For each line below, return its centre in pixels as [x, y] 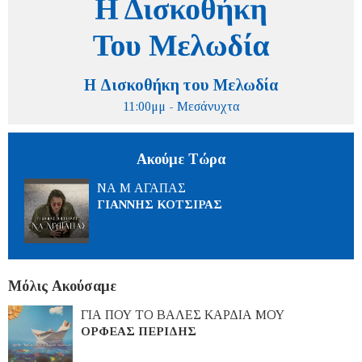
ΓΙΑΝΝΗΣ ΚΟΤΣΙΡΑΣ [160, 205]
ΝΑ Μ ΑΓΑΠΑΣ [141, 188]
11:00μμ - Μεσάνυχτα [181, 107]
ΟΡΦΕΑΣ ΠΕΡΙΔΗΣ [139, 332]
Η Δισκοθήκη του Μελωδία [181, 85]
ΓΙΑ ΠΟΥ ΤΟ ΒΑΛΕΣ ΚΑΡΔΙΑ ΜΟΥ [183, 315]
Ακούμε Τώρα [181, 160]
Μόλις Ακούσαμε [62, 286]
